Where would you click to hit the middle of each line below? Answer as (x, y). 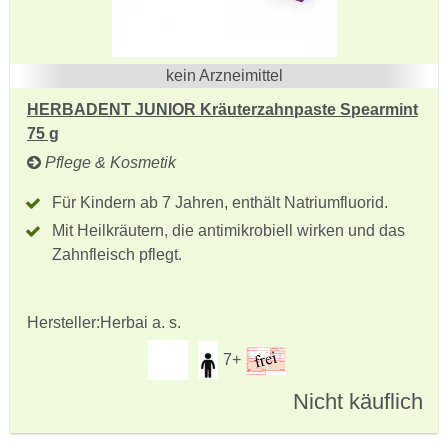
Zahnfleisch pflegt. (117, 254)
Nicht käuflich (358, 401)
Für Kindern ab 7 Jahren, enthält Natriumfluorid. (220, 202)
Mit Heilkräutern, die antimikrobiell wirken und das (228, 230)
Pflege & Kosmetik (108, 162)
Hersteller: (63, 322)
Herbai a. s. (140, 322)
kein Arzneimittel (224, 75)
